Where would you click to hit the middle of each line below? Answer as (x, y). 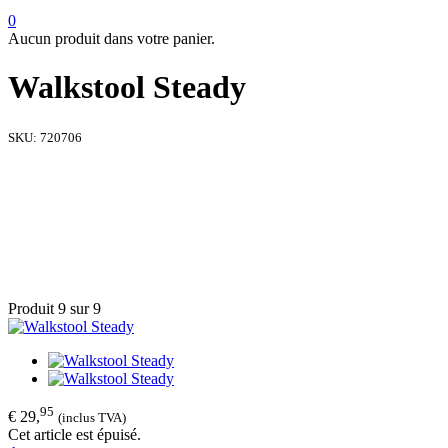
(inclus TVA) (92, 418)
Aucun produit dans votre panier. (111, 38)
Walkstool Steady (127, 87)
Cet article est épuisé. (74, 435)
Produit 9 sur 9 (54, 308)
